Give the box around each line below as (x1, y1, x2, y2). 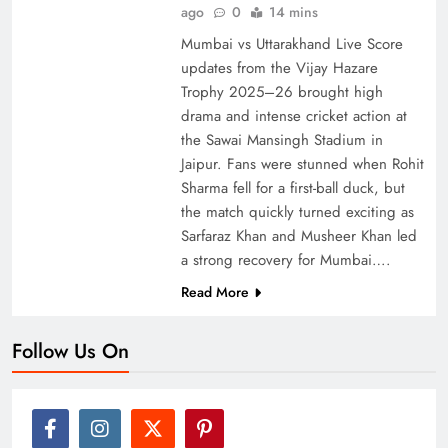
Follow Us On (12, 335, 129, 366)
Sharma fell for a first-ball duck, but (180, 176, 405, 199)
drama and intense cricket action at (180, 104, 407, 127)
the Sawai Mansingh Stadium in (180, 128, 383, 151)
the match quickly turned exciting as (180, 200, 414, 223)
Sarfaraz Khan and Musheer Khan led (180, 224, 417, 247)
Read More (180, 281, 249, 302)
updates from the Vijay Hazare (180, 56, 378, 79)
